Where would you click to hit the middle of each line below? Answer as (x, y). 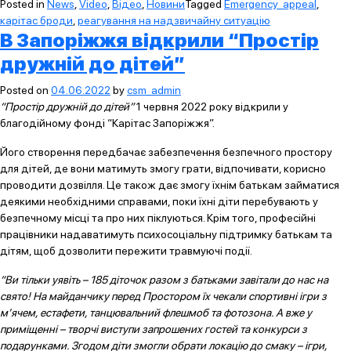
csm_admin (154, 90)
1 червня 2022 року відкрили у (211, 107)
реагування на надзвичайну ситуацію (174, 20)
